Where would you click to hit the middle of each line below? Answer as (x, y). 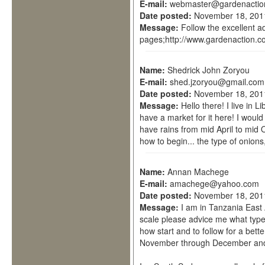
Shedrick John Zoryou (209, 70)
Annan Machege (198, 172)
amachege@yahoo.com (214, 183)
